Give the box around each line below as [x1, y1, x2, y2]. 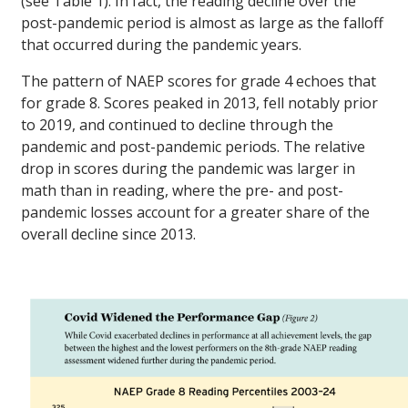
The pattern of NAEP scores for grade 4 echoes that [21, 71, 376, 92]
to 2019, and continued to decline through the [21, 115, 333, 136]
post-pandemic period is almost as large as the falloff [21, 13, 383, 34]
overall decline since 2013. [21, 224, 196, 245]
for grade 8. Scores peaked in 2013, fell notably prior [21, 93, 378, 114]
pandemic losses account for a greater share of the [21, 202, 370, 223]
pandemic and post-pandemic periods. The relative [21, 137, 365, 158]
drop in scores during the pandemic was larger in [21, 158, 355, 179]
